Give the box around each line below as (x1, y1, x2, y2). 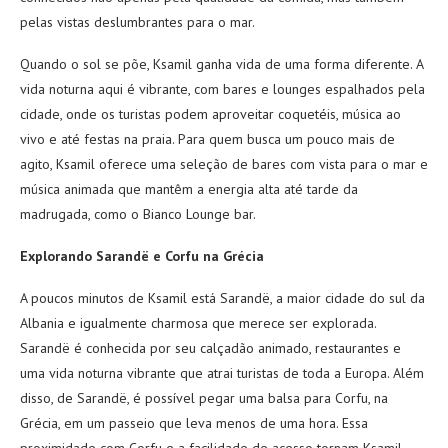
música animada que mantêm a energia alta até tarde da (20, 179, 358, 198)
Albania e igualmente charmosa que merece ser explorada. (20, 313, 376, 332)
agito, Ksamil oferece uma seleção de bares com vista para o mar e (20, 154, 428, 173)
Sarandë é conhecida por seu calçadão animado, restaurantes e (20, 338, 401, 357)
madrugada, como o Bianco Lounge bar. (20, 204, 256, 223)
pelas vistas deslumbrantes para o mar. (20, 12, 255, 31)
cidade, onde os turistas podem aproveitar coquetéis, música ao (20, 104, 401, 123)
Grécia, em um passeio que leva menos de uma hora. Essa (20, 413, 368, 432)
